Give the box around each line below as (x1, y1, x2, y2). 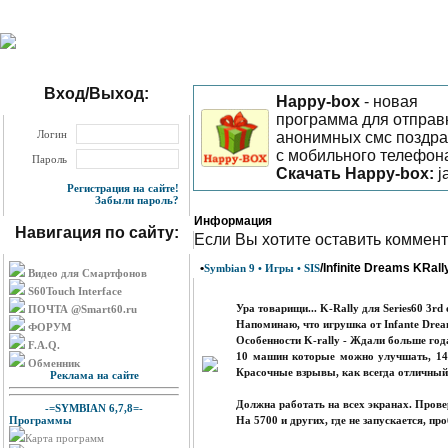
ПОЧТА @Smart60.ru (25, 303, 137, 315)
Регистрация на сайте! (67, 182, 179, 194)
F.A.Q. (25, 339, 60, 351)
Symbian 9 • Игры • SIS (204, 262, 320, 274)
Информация (194, 214, 272, 228)
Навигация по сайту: (14, 224, 179, 241)
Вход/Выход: (44, 85, 149, 102)
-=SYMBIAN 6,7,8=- (45, 401, 143, 414)
